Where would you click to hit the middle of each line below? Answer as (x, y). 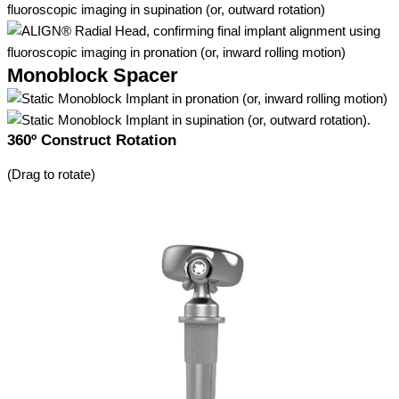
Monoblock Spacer (93, 76)
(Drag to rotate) (51, 175)
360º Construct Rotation (92, 141)
